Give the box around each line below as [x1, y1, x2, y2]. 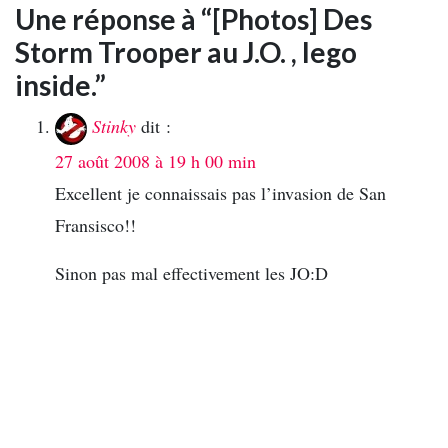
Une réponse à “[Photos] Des [15, 2, 372, 37]
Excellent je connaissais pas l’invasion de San [55, 181, 386, 206]
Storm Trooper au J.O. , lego [15, 35, 357, 70]
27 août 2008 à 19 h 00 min [55, 149, 256, 174]
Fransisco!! [55, 213, 136, 238]
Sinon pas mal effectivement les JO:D [55, 261, 328, 286]
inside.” [15, 68, 106, 103]
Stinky [92, 114, 136, 139]
